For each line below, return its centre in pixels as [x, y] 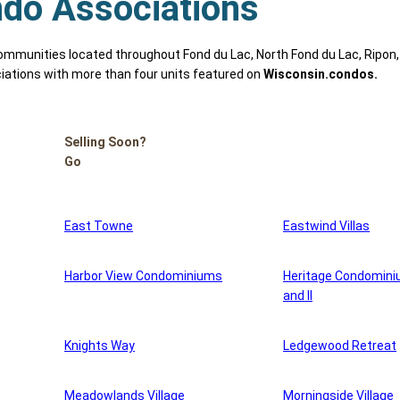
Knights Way [100, 346]
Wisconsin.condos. [321, 75]
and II [298, 296]
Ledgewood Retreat [340, 346]
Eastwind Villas [326, 226]
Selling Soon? [105, 142]
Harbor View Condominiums [143, 276]
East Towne [99, 226]
